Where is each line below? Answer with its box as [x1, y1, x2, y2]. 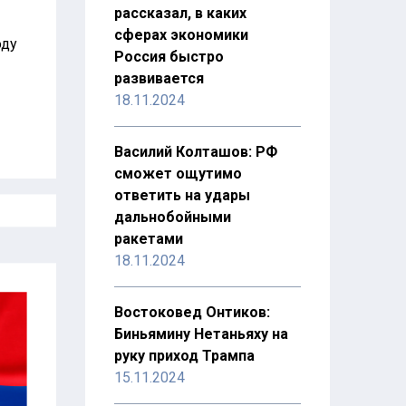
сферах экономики [113, 26, 248, 43]
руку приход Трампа [113, 347, 255, 364]
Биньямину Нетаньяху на [113, 325, 288, 343]
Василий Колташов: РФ [113, 143, 277, 160]
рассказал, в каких [113, 5, 246, 22]
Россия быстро [113, 48, 224, 65]
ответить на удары [113, 187, 250, 204]
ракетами [113, 230, 183, 247]
